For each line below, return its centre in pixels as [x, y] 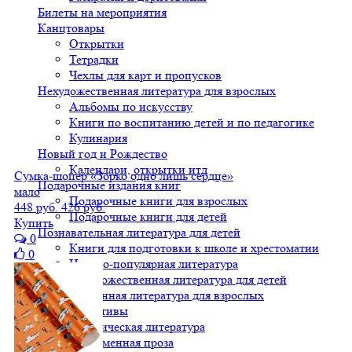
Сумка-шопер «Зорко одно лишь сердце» [124, 175]
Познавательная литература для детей [139, 232]
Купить [34, 222]
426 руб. [83, 207]
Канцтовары [71, 28]
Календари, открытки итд [138, 169]
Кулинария [98, 138]
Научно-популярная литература [154, 264]
